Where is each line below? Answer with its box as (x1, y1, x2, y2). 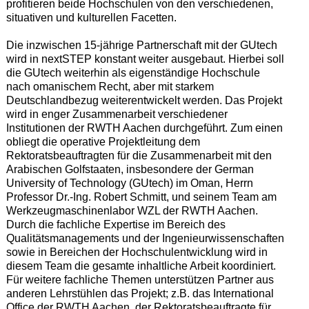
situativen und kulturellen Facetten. (6, 11, 177, 23)
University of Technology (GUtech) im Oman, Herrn (6, 177, 253, 189)
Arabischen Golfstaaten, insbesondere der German (6, 163, 254, 175)
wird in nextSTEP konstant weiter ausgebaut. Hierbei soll (6, 52, 284, 65)
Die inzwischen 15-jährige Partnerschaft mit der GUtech (6, 39, 277, 51)
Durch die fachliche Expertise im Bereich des (6, 218, 226, 230)
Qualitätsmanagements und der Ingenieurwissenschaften (6, 232, 284, 244)
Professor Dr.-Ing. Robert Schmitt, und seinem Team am (6, 190, 277, 203)
